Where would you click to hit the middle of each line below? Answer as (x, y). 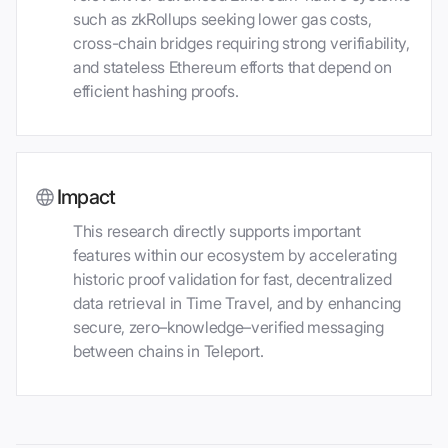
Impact (86, 197)
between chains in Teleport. (168, 351)
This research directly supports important (217, 231)
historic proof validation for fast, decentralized (232, 279)
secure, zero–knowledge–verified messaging (228, 327)
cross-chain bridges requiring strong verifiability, (241, 43)
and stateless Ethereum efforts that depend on (232, 67)
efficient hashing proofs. (156, 91)
